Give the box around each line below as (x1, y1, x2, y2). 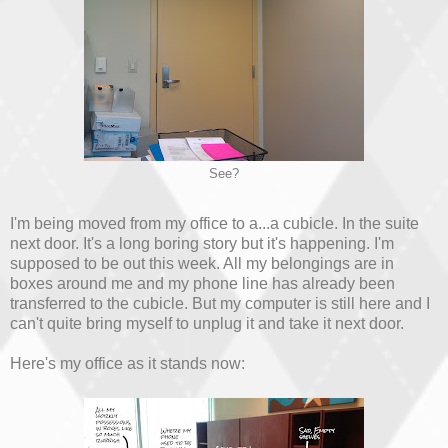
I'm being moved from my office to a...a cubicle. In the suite (10, 215, 419, 233)
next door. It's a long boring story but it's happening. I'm (10, 235, 394, 253)
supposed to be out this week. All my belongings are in (10, 255, 394, 273)
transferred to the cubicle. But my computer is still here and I (10, 295, 430, 313)
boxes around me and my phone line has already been (10, 275, 395, 293)
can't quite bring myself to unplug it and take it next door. (10, 315, 404, 333)
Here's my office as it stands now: (10, 355, 245, 373)
